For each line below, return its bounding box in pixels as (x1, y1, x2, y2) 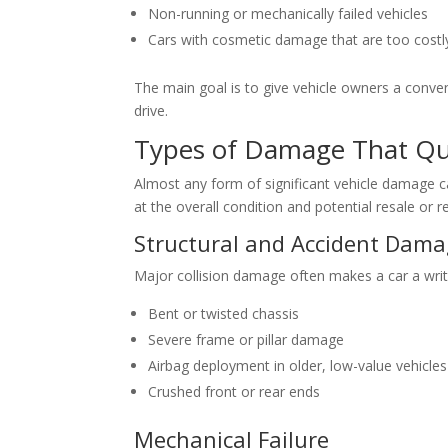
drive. (134, 101, 169, 121)
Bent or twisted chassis (148, 304, 300, 324)
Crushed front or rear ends (148, 382, 321, 402)
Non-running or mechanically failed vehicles (148, 4, 429, 24)
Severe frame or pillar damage (148, 330, 345, 350)
